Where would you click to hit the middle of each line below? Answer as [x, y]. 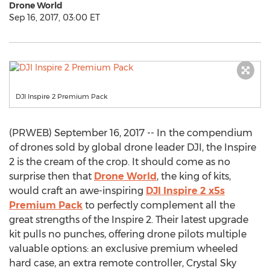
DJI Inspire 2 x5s [185, 191]
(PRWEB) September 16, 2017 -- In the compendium [131, 133]
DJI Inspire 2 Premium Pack [62, 96]
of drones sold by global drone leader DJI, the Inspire [133, 147]
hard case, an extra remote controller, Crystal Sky [123, 263]
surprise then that [52, 176]
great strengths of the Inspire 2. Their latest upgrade [129, 220]
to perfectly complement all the [159, 205]
